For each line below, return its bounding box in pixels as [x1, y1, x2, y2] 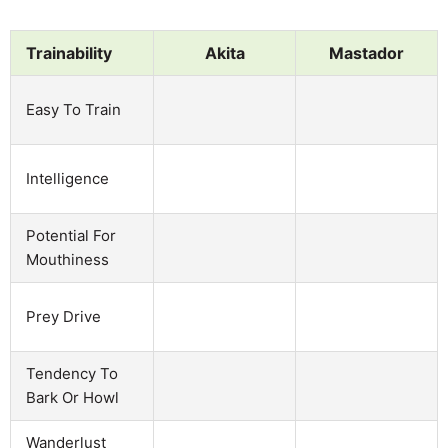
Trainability [26, 42, 112, 63]
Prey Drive [26, 306, 101, 326]
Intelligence [26, 168, 109, 188]
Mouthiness [26, 249, 109, 269]
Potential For [26, 225, 116, 245]
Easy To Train [26, 99, 121, 119]
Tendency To [26, 363, 118, 383]
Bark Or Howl [26, 387, 119, 407]
